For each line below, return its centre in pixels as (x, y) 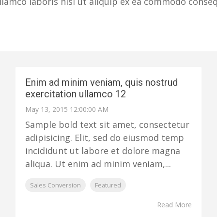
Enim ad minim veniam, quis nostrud (101, 82)
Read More (175, 205)
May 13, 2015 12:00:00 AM (67, 109)
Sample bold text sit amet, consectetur (107, 124)
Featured (108, 185)
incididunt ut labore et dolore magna (102, 151)
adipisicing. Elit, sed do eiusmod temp (104, 138)
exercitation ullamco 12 (75, 94)
